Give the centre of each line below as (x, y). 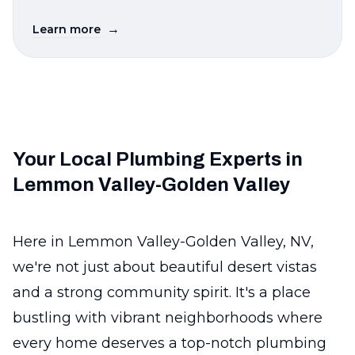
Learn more (67, 29)
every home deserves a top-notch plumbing (170, 343)
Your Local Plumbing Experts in (158, 159)
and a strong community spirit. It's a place (162, 292)
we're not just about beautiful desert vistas (165, 267)
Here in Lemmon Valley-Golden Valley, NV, (163, 242)
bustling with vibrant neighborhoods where (168, 318)
